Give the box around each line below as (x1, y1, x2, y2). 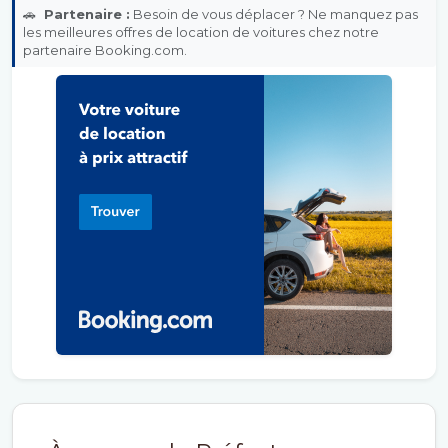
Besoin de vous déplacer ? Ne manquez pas (130, 6, 418, 22)
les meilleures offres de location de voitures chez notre (23, 24, 379, 40)
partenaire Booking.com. (23, 42, 187, 58)
